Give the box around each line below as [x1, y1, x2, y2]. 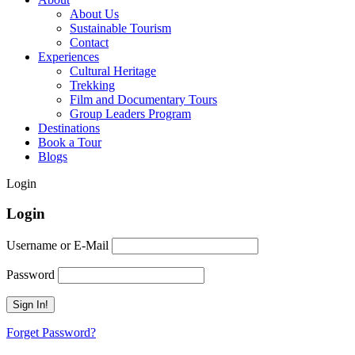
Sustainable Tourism [70, 21, 171, 35]
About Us [70, 6, 119, 21]
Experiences [38, 49, 99, 63]
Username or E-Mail [6, 239, 109, 253]
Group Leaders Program [70, 106, 191, 120]
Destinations [38, 120, 100, 135]
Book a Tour [38, 135, 101, 149]
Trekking [70, 78, 115, 92]
